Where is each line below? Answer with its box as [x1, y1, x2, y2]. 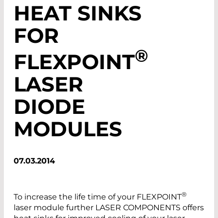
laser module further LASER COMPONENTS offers [14, 203, 204, 213]
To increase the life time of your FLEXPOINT [14, 192, 182, 202]
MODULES [14, 116, 122, 142]
